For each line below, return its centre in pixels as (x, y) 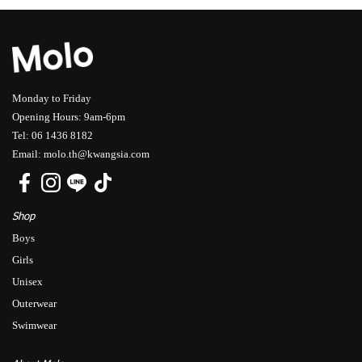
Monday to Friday (52, 98)
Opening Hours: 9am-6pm (69, 117)
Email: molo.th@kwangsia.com (81, 154)
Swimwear (34, 325)
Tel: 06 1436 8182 (53, 135)
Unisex (27, 282)
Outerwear (34, 303)
